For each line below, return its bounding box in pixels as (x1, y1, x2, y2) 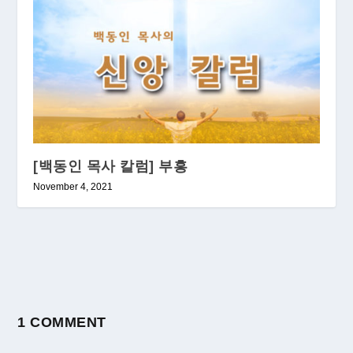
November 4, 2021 (33, 180, 113, 192)
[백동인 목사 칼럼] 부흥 (33, 158, 188, 174)
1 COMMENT (17, 314, 106, 330)
